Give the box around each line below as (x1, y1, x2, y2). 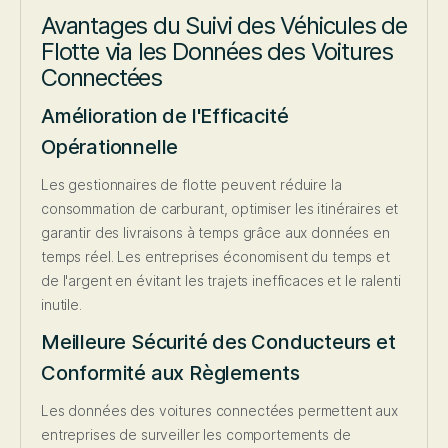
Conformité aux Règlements (41, 361, 301, 386)
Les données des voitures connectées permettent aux (41, 402, 398, 420)
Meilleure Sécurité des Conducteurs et (41, 330, 396, 355)
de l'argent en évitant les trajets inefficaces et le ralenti (41, 272, 401, 290)
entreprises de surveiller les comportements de (41, 426, 351, 444)
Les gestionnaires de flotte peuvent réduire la (41, 176, 342, 194)
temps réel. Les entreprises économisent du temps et (41, 248, 390, 266)
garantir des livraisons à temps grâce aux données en (41, 224, 390, 242)
